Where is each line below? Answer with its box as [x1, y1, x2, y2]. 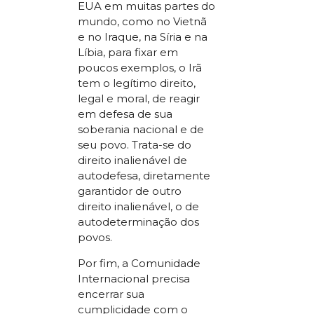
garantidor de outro [78, 184, 182, 198]
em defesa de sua [78, 107, 173, 121]
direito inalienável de [78, 153, 188, 168]
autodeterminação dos [78, 215, 200, 229]
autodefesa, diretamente [78, 169, 211, 183]
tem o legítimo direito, [78, 76, 196, 90]
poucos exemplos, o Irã [78, 61, 203, 75]
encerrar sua [78, 287, 145, 301]
